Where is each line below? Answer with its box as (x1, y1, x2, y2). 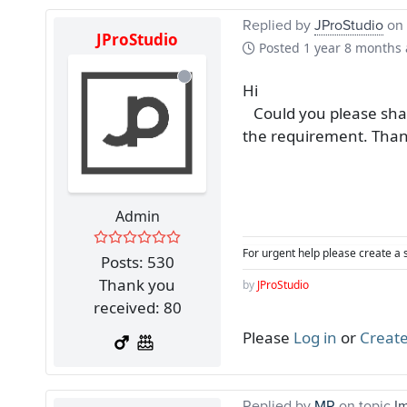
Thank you (99, 273, 175, 295)
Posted (255, 38, 303, 56)
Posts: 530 (100, 251, 174, 273)
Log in (293, 326, 337, 348)
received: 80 (93, 296, 182, 318)
